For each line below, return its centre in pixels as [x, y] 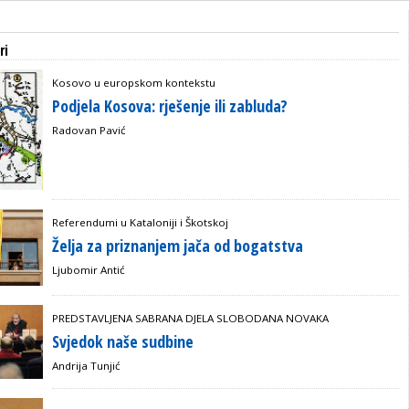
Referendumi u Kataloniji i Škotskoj [140, 222]
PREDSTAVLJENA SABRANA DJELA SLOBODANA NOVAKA [190, 319]
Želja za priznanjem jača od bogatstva [178, 245]
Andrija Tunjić [86, 366]
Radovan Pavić [89, 130]
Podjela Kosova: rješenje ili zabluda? [170, 106]
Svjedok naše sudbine [123, 342]
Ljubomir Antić [89, 269]
